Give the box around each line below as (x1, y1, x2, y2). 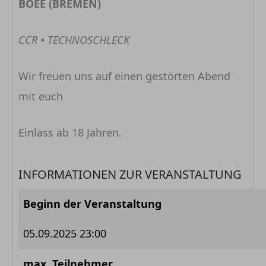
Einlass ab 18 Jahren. (18, 125, 122, 140)
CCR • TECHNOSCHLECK (18, 32, 129, 47)
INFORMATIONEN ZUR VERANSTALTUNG (18, 166, 242, 182)
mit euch (18, 88, 63, 103)
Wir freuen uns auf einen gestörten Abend (18, 68, 230, 83)
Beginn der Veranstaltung (23, 196, 161, 211)
